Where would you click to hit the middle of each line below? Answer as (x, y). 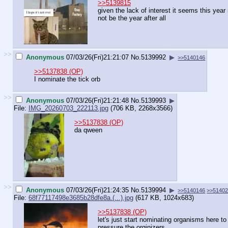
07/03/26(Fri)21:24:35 (97, 190)
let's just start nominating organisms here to (162, 220)
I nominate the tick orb (67, 79)
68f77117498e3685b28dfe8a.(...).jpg (81, 197)
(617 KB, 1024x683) (164, 197)
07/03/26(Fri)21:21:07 (97, 57)
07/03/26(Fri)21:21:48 (97, 100)
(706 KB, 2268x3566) (140, 108)
